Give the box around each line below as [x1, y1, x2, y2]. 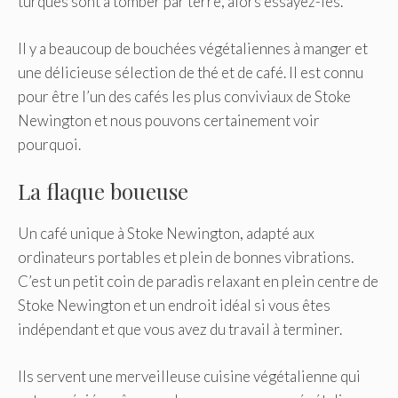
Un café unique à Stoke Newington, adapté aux [18, 224, 314, 243]
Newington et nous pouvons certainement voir [18, 110, 320, 130]
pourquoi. [18, 134, 81, 154]
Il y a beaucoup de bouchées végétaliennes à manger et [18, 38, 368, 58]
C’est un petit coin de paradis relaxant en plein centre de [18, 272, 378, 291]
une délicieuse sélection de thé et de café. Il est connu [18, 62, 363, 82]
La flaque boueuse [18, 177, 188, 206]
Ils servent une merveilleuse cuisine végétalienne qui [18, 366, 361, 386]
